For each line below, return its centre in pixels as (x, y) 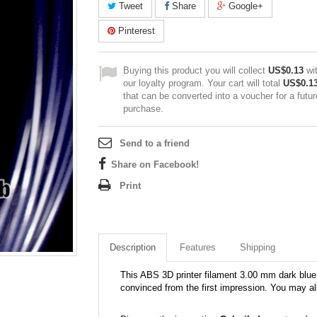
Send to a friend (155, 143)
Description (133, 247)
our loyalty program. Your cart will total (203, 83)
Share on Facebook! (155, 165)
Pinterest (135, 31)
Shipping (258, 247)
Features (198, 247)
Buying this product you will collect (196, 70)
